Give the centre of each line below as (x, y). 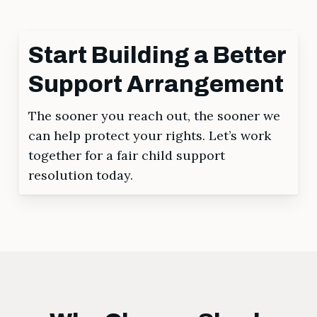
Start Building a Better (157, 55)
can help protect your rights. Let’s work (150, 135)
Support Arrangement (156, 84)
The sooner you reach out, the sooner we (155, 115)
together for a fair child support (127, 155)
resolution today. (81, 175)
